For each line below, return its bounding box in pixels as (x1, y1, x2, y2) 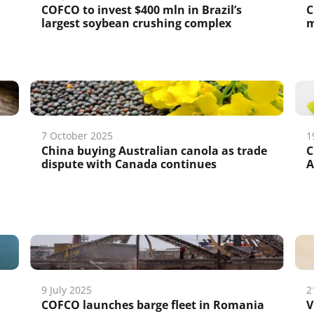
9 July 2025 (41, 283, 93, 296)
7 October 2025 (41, 129, 114, 142)
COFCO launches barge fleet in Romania (41, 297, 265, 313)
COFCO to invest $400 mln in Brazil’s (41, 2, 243, 18)
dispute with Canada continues (41, 156, 217, 172)
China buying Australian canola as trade (41, 143, 268, 158)
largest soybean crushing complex (41, 15, 232, 31)
